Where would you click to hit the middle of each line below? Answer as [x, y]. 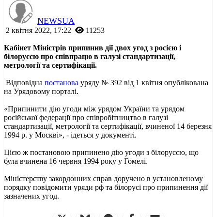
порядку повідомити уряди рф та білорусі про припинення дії [106, 187]
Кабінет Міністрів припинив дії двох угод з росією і [93, 47]
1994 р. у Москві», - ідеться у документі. [70, 135]
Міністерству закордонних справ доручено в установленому [103, 178]
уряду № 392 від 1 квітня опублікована [143, 82]
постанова [62, 82]
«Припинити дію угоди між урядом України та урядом [94, 108]
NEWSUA [56, 21]
